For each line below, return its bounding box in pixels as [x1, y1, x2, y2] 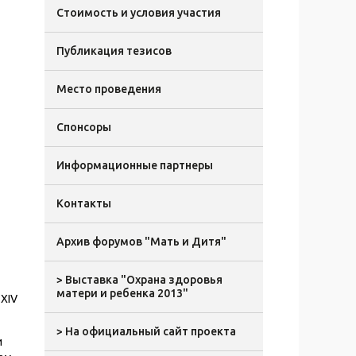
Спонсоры [56, 121, 111, 133]
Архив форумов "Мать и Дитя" [56, 235, 226, 248]
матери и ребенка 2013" [56, 287, 188, 300]
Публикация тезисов [56, 44, 172, 57]
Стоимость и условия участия [56, 6, 221, 19]
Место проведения [56, 83, 161, 95]
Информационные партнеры [56, 159, 213, 172]
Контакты [56, 197, 111, 210]
